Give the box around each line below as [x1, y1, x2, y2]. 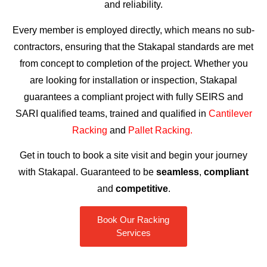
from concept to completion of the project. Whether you [19, 58, 248, 69]
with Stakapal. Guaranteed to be [18, 167, 156, 178]
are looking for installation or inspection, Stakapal [30, 74, 237, 85]
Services [116, 227, 151, 238]
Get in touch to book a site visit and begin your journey [20, 150, 247, 161]
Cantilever [208, 108, 252, 119]
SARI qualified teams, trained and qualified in [15, 108, 209, 119]
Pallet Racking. [128, 125, 193, 135]
